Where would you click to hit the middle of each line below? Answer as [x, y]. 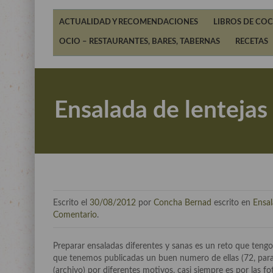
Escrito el [71, 203]
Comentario [75, 215]
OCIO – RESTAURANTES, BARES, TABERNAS [140, 42]
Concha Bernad [183, 203]
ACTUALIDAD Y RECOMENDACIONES [129, 22]
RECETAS [252, 42]
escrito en [232, 203]
